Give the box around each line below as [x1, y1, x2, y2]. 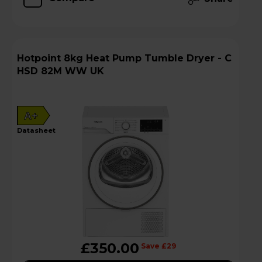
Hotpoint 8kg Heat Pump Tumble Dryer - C [17, 52, 64, 64]
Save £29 [141, 241, 176, 250]
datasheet [22, 126, 56, 135]
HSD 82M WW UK [17, 65, 104, 77]
